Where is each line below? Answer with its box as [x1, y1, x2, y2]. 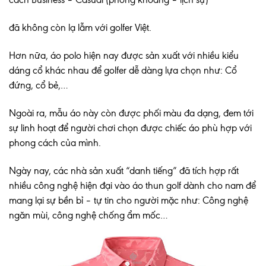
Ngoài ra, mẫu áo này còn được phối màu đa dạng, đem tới [9, 107, 254, 119]
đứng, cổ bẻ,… [9, 80, 68, 91]
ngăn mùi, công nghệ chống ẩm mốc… [9, 210, 168, 221]
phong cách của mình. [9, 137, 101, 149]
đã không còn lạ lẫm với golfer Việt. [9, 22, 151, 34]
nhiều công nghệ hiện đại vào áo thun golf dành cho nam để [9, 180, 256, 192]
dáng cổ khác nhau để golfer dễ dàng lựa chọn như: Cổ [9, 65, 237, 77]
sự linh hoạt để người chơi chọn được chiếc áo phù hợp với [9, 122, 252, 134]
